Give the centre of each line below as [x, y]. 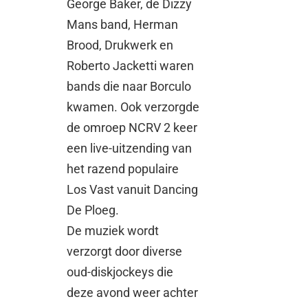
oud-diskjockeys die [120, 272]
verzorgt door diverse [125, 251]
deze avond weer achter [133, 292]
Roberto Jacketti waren [131, 65]
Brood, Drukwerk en [120, 45]
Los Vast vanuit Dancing [133, 189]
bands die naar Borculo [129, 86]
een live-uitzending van [130, 148]
